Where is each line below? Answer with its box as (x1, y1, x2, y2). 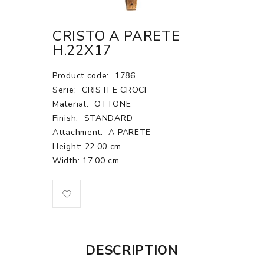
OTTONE (94, 98, 131, 110)
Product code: (52, 70, 112, 81)
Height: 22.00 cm (52, 141, 122, 152)
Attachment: (52, 127, 106, 138)
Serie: (52, 84, 79, 95)
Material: (52, 98, 91, 110)
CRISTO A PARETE (52, 27, 180, 45)
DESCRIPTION (85, 242, 179, 259)
